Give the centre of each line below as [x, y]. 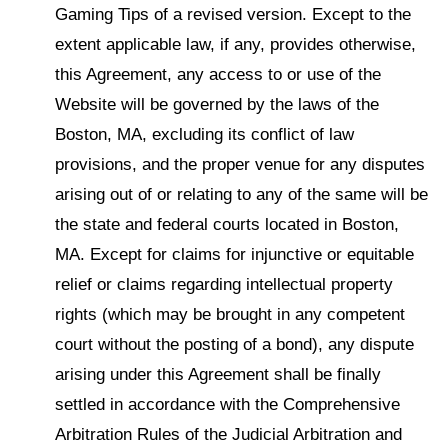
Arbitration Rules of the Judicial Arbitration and [228, 434]
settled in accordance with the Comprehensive [227, 404]
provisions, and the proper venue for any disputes [240, 164]
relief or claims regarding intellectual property [224, 284]
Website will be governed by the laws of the [217, 104]
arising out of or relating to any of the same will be [241, 194]
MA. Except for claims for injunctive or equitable [234, 254]
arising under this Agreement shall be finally [218, 374]
